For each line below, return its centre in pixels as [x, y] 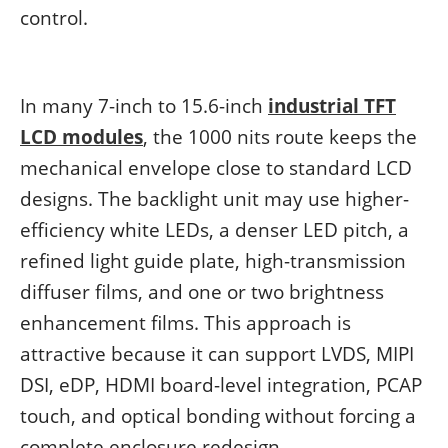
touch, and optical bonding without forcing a [218, 416]
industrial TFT [332, 106]
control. [54, 18]
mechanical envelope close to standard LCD [216, 168]
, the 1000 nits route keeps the [280, 137]
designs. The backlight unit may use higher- [214, 199]
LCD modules [81, 137]
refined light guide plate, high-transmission [213, 261]
